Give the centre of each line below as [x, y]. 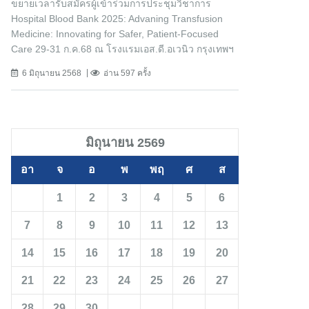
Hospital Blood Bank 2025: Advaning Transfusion [117, 19]
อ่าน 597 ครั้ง [127, 73]
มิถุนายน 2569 [125, 143]
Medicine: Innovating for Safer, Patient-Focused [115, 34]
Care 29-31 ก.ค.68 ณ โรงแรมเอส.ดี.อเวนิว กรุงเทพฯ [122, 49]
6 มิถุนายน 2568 [52, 73]
